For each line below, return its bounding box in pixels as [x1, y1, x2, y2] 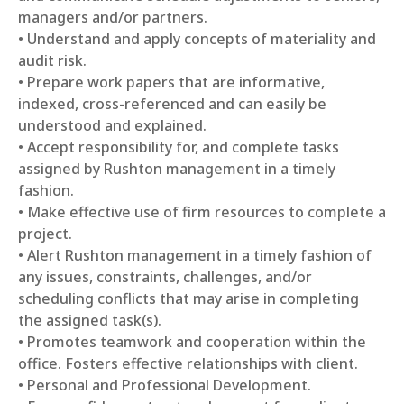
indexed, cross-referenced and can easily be [18, 94, 326, 114]
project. [18, 224, 72, 243]
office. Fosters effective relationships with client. [18, 353, 358, 373]
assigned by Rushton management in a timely [18, 159, 335, 179]
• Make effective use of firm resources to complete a [18, 202, 386, 222]
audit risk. [18, 50, 87, 70]
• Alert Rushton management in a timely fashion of [18, 245, 372, 265]
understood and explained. [18, 115, 207, 135]
